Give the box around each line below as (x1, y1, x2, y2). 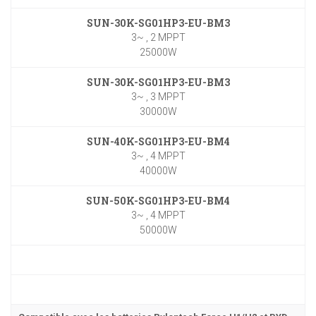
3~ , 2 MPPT (130, 32, 186, 43)
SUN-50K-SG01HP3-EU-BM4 (86, 194, 230, 207)
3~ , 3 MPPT (130, 91, 186, 102)
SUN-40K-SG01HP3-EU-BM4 (86, 135, 230, 148)
